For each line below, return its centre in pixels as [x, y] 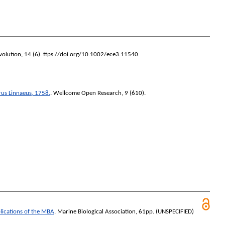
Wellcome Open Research [87, 93]
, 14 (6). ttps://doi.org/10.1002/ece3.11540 [80, 54]
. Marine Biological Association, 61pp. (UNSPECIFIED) [124, 212]
